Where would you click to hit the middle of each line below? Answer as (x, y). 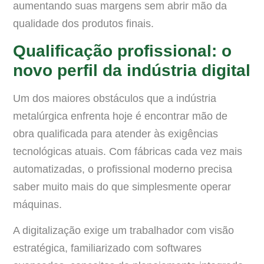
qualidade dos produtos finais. (83, 24)
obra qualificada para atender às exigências (115, 133)
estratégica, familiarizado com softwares (107, 248)
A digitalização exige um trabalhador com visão (123, 230)
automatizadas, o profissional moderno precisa (123, 169)
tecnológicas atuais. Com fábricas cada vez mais (128, 151)
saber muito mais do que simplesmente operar (122, 187)
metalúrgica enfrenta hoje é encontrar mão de (120, 116)
